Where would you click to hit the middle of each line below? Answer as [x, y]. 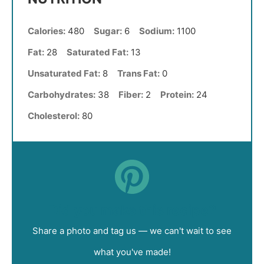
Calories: [47, 31]
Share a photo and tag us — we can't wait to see [132, 230]
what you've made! [132, 252]
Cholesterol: [54, 116]
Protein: [177, 95]
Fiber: [131, 95]
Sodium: [157, 31]
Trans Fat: [138, 74]
